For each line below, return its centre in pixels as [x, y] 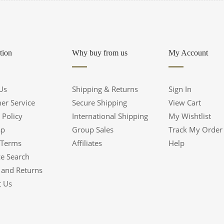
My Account [188, 53]
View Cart [184, 102]
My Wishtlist [189, 116]
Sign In [180, 89]
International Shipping [110, 116]
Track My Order [195, 129]
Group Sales [92, 129]
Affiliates [87, 143]
